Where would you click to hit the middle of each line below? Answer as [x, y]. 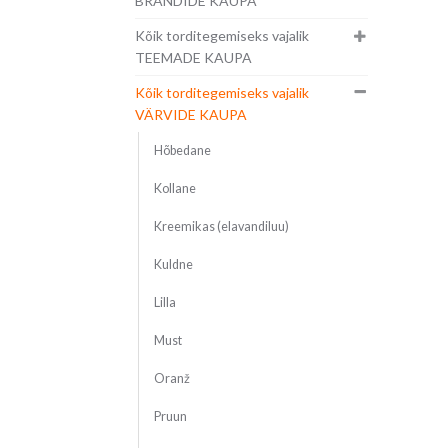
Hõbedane [182, 151]
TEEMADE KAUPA [193, 58]
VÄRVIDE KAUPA [190, 115]
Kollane [174, 189]
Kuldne [173, 265]
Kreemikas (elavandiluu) [221, 227]
